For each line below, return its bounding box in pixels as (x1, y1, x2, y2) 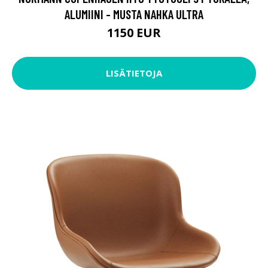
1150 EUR (107, 24, 161, 41)
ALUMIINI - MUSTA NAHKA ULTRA (65, 6, 203, 22)
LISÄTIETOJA (106, 67, 162, 80)
